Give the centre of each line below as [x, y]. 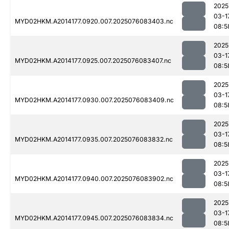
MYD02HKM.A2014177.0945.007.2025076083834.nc [94, 218]
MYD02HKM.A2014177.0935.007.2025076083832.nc [94, 140]
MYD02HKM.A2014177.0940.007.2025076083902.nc [94, 179]
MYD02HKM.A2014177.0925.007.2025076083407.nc [93, 61]
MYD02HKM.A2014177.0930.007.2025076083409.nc [94, 100]
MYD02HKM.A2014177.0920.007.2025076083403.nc [94, 21]
